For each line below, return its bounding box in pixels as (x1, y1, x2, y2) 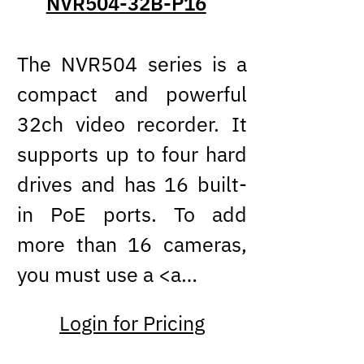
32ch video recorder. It (17, 111, 247, 138)
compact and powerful (17, 81, 247, 108)
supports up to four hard (17, 141, 247, 168)
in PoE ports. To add (17, 201, 247, 228)
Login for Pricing (59, 310, 206, 336)
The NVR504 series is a (17, 51, 247, 78)
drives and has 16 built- (17, 171, 247, 198)
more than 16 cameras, (17, 232, 247, 258)
